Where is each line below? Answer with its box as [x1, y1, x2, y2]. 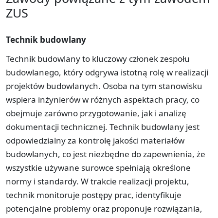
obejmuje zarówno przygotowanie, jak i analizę [6, 107, 186, 119]
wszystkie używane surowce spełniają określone [6, 162, 191, 173]
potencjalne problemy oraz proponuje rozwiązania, [6, 202, 202, 214]
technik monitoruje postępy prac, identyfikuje [6, 189, 182, 200]
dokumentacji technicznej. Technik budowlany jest [6, 121, 200, 132]
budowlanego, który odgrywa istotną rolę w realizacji [6, 66, 208, 78]
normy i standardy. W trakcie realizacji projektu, [6, 175, 189, 187]
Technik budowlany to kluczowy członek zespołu [6, 53, 190, 64]
